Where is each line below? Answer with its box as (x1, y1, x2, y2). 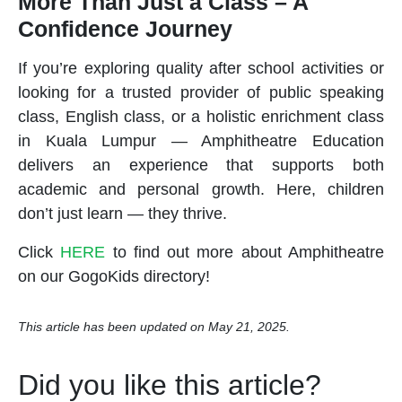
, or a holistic (161, 108, 262, 127)
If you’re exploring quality (18, 59, 210, 78)
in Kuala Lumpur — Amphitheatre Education (18, 132, 384, 151)
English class (65, 108, 162, 127)
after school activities (209, 59, 363, 78)
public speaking (268, 83, 385, 102)
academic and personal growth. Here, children (18, 180, 384, 199)
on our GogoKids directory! (18, 267, 210, 286)
